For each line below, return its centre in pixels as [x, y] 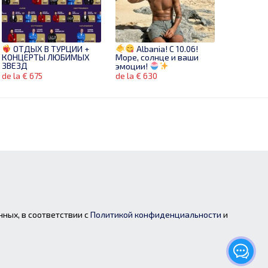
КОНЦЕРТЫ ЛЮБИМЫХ [46, 57]
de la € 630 [136, 76]
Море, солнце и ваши [157, 57]
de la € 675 [22, 76]
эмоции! [132, 66]
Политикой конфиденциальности [156, 214]
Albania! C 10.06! [166, 48]
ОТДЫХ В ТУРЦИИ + [51, 48]
